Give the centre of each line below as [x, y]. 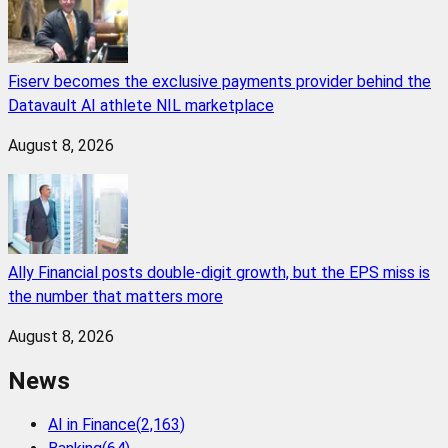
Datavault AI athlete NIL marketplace [141, 105]
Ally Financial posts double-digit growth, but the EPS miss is [219, 272]
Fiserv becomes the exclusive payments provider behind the [219, 81]
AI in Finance [92, 424]
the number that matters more [115, 296]
